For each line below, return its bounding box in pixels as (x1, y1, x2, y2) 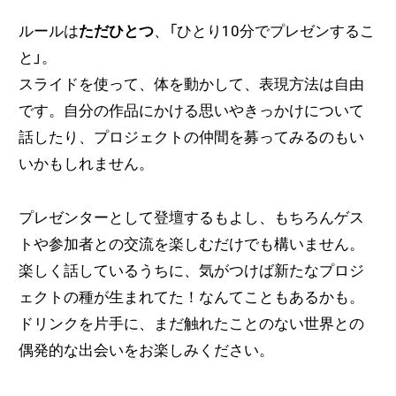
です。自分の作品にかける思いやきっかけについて (18, 101, 364, 119)
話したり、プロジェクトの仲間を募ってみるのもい (18, 127, 364, 146)
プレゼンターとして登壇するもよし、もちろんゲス (18, 209, 364, 227)
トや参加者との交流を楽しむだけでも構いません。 (18, 235, 364, 254)
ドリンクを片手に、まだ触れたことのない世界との (18, 315, 364, 333)
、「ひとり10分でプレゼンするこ (153, 21, 375, 40)
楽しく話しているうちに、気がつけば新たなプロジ (18, 262, 364, 280)
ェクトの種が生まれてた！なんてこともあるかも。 (18, 288, 364, 307)
